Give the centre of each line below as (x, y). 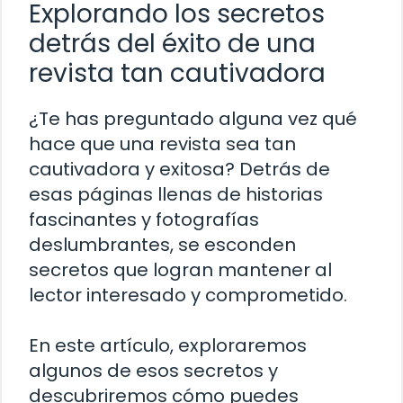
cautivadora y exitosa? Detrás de (179, 170)
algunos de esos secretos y (153, 371)
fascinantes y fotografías (144, 220)
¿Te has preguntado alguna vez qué (193, 119)
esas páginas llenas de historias (176, 195)
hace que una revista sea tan (162, 144)
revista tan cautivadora (177, 74)
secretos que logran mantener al (180, 270)
